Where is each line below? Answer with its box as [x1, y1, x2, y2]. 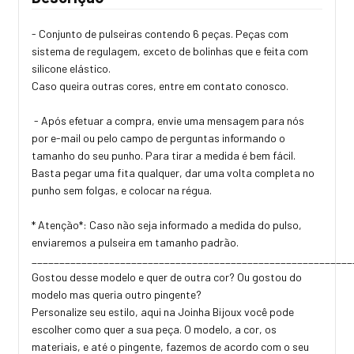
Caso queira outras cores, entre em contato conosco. [32, 79, 291, 93]
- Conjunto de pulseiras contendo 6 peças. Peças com [32, 27, 288, 41]
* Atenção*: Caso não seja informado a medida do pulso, [32, 218, 302, 232]
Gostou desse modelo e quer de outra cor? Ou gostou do [32, 270, 302, 284]
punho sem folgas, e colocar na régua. [32, 183, 214, 198]
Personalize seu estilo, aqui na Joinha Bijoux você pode [32, 305, 294, 319]
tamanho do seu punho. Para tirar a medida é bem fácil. [32, 149, 296, 163]
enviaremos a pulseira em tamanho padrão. [32, 235, 241, 250]
